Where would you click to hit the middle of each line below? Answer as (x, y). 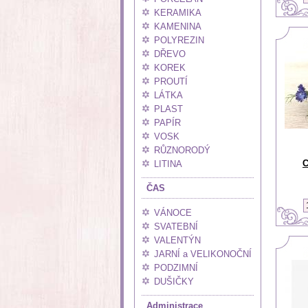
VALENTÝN (177, 240)
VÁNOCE (173, 213)
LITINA (168, 164)
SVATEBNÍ (176, 227)
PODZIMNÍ (176, 268)
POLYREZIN (179, 40)
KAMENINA (178, 26)
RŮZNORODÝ (182, 150)
